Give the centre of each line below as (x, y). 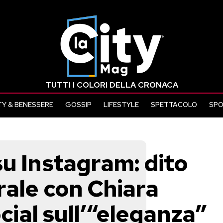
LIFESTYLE (121, 105)
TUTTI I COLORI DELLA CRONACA (111, 85)
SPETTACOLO (174, 105)
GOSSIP (78, 105)
